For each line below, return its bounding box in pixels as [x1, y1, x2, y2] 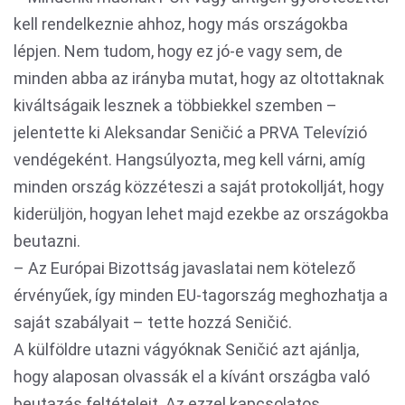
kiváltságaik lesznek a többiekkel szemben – [14, 96, 337, 115]
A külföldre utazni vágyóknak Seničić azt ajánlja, [14, 340, 359, 359]
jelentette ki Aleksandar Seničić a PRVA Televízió [14, 123, 367, 142]
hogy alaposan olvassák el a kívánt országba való [14, 367, 370, 386]
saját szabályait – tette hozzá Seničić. [14, 313, 292, 332]
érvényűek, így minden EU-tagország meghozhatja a [14, 286, 388, 305]
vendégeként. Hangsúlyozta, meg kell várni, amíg [14, 150, 365, 169]
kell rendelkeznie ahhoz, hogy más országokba [14, 14, 348, 33]
